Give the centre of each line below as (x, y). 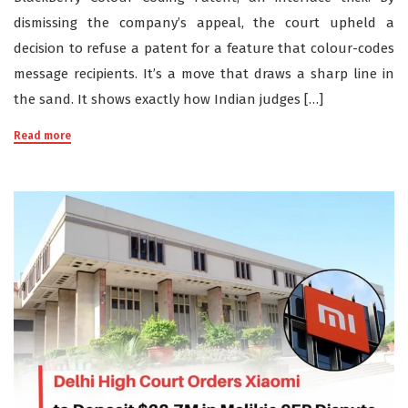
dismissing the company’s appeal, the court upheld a (204, 23)
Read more (42, 136)
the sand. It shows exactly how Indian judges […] (168, 100)
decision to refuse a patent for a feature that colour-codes (204, 49)
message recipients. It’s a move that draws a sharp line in (204, 74)
